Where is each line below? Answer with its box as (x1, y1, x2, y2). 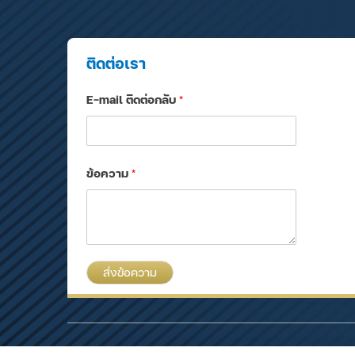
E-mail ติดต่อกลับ (86, 91, 180, 109)
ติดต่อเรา (86, 52, 147, 75)
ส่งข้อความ (103, 264, 158, 281)
